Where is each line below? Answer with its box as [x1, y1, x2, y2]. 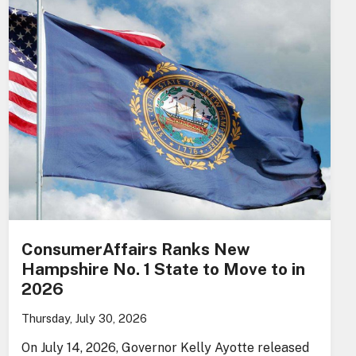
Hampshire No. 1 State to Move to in [21, 258, 305, 279]
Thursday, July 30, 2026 [21, 311, 147, 325]
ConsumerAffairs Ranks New [21, 238, 250, 259]
